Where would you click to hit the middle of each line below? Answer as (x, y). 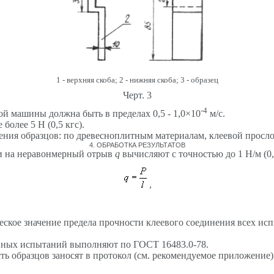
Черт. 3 (137, 95)
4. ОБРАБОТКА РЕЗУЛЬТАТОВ (137, 145)
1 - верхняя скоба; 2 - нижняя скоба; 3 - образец (137, 80)
